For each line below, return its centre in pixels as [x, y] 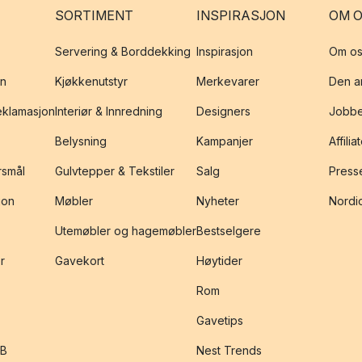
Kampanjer [225, 141]
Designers [223, 111]
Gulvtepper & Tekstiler [115, 171]
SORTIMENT [94, 15]
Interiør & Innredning [109, 111]
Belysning [81, 141]
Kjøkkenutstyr [91, 81]
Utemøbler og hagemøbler [126, 231]
